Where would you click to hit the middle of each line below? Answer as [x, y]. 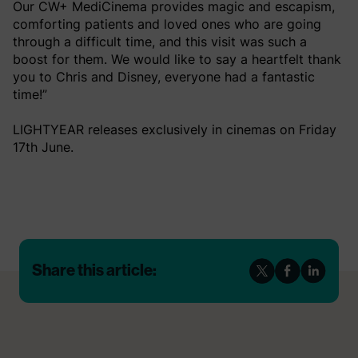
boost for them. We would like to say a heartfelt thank [177, 59]
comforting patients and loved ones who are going [167, 24]
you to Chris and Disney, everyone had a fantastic [164, 76]
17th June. [43, 147]
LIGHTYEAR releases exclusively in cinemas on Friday [175, 129]
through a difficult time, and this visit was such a [160, 41]
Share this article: [94, 270]
